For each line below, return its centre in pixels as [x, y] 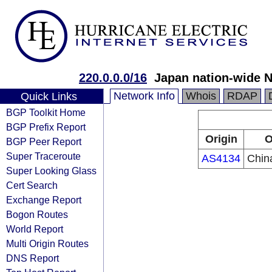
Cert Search [32, 185]
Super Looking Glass [51, 171]
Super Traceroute [43, 156]
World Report [35, 229]
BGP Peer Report [44, 141]
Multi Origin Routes [47, 243]
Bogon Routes [37, 214]
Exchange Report [44, 200]
